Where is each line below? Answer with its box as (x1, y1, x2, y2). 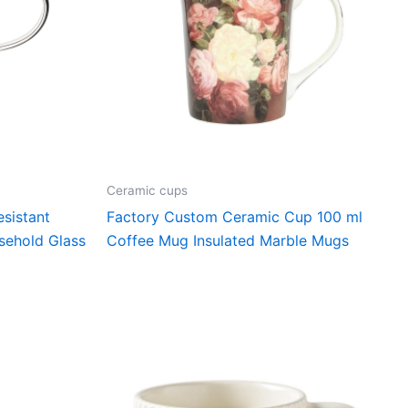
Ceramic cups (107, 183, 188, 199)
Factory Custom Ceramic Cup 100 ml (107, 207, 362, 226)
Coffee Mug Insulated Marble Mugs (107, 230, 349, 250)
